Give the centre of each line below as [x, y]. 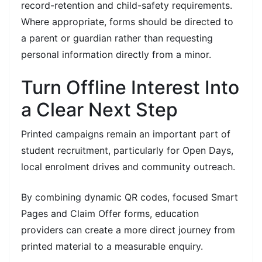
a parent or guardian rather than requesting [117, 38]
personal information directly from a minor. [116, 54]
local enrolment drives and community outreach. [128, 166]
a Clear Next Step [99, 109]
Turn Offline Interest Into [130, 87]
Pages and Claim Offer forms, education [110, 213]
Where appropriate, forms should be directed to [127, 21]
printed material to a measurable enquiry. [112, 246]
